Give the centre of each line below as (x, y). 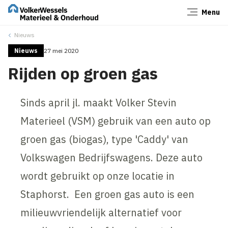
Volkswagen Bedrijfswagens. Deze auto (112, 157)
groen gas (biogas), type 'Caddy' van (105, 139)
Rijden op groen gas (83, 73)
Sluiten (203, 15)
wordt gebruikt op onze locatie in (98, 176)
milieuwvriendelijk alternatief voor (101, 212)
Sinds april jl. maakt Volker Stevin (99, 102)
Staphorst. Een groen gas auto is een (108, 194)
